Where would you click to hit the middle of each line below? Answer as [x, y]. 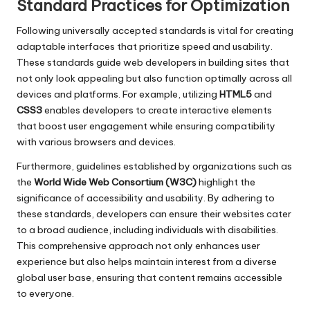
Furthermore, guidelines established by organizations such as [154, 166]
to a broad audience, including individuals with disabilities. [147, 229]
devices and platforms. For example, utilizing [118, 94]
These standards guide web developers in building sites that [153, 62]
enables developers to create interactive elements [157, 110]
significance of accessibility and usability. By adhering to [146, 198]
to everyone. [45, 293]
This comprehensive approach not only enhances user [138, 245]
